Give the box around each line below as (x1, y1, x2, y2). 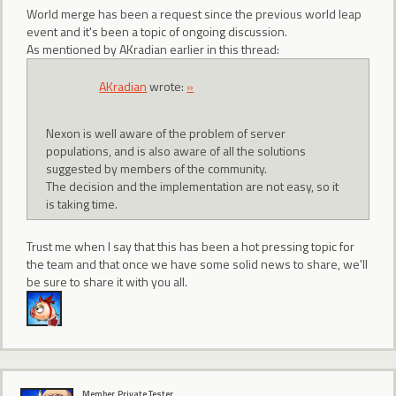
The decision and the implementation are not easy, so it (46, 176, 339, 195)
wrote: (147, 77, 187, 96)
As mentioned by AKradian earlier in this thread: (27, 39, 279, 58)
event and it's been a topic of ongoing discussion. (27, 21, 287, 41)
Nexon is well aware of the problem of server (46, 123, 286, 142)
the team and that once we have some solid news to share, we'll (27, 255, 368, 273)
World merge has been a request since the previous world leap (27, 4, 362, 23)
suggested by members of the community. (46, 158, 268, 178)
